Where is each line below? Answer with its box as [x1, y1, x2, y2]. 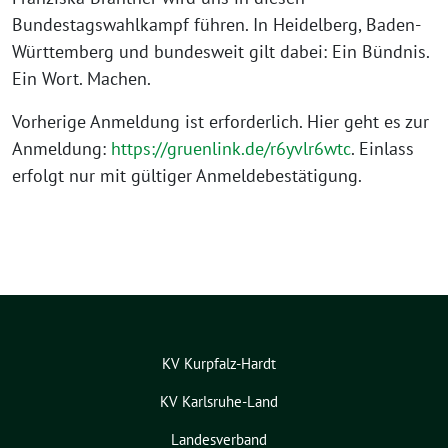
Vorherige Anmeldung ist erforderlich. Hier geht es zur [12, 110, 429, 134]
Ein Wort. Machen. [12, 67, 151, 91]
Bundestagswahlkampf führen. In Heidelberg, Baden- [12, 13, 421, 37]
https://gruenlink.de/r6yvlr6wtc [111, 137, 351, 161]
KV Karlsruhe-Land [160, 392, 278, 412]
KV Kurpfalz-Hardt [162, 354, 276, 374]
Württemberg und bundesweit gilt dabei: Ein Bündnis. [12, 40, 429, 64]
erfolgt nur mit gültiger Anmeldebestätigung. [12, 164, 362, 188]
